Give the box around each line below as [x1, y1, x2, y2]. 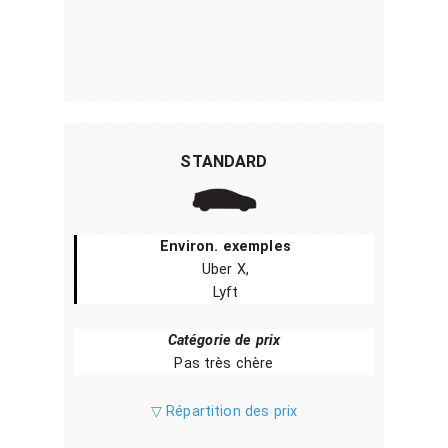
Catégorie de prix [167, 332, 281, 349]
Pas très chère [174, 355, 274, 372]
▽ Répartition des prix [150, 403, 298, 420]
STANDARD [180, 152, 268, 171]
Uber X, [201, 261, 250, 278]
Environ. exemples [160, 238, 291, 255]
